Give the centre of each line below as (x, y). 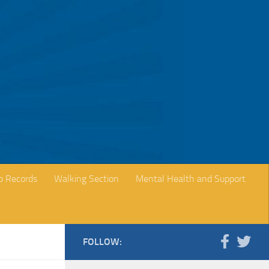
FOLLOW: (102, 241)
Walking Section (86, 178)
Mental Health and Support (191, 178)
